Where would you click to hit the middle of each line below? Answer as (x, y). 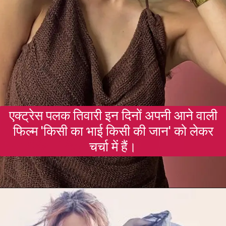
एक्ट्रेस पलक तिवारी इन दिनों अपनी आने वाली (113, 115)
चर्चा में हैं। (113, 147)
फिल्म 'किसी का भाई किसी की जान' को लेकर (113, 131)
